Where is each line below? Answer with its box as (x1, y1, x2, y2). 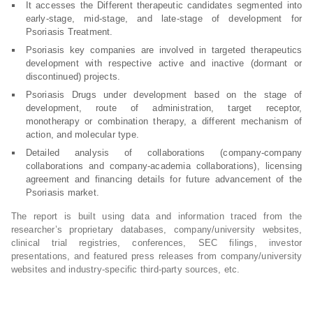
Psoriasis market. (25, 187, 100, 198)
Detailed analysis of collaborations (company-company (25, 147, 303, 158)
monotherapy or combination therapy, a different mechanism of (25, 116, 303, 126)
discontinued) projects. (25, 71, 121, 82)
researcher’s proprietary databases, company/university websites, (10, 224, 303, 235)
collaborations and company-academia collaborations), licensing (25, 161, 303, 171)
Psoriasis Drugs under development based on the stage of (25, 89, 303, 100)
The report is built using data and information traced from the (10, 211, 303, 221)
